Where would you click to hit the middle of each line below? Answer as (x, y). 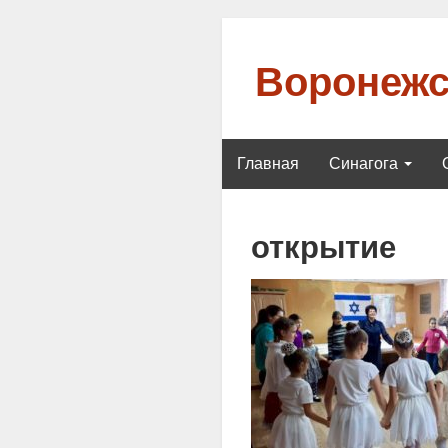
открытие (323, 246)
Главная (268, 163)
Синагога (365, 163)
